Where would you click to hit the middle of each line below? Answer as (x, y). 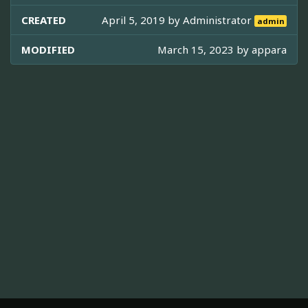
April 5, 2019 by (143, 20)
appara (269, 49)
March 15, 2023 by (205, 49)
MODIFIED (48, 49)
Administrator (219, 20)
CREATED (44, 20)
